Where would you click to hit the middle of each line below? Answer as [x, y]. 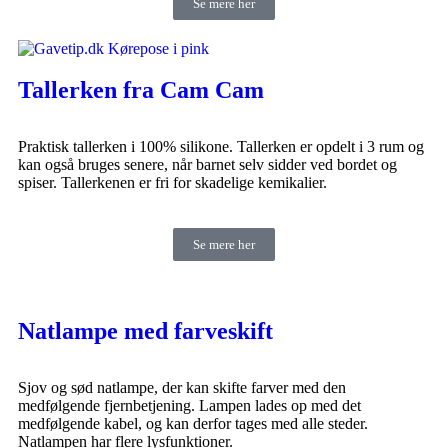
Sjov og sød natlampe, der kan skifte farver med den [182, 387]
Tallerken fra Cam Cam [141, 89]
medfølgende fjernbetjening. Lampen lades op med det [189, 405]
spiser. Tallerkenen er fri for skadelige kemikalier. [172, 182]
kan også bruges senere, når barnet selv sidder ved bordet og [207, 164]
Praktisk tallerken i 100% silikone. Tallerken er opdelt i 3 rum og [221, 146]
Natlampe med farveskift [145, 330]
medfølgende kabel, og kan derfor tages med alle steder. [193, 423]
